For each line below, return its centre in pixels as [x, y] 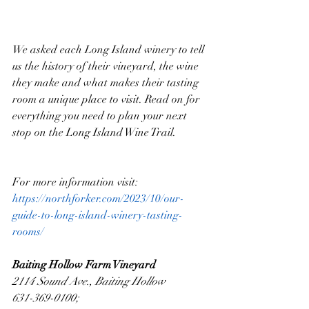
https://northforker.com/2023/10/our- [98, 198]
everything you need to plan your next [101, 116]
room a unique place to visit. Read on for [108, 99]
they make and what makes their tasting [107, 82]
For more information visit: [77, 182]
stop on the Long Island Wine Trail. [94, 132]
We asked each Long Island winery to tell [110, 49]
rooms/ [28, 231]
